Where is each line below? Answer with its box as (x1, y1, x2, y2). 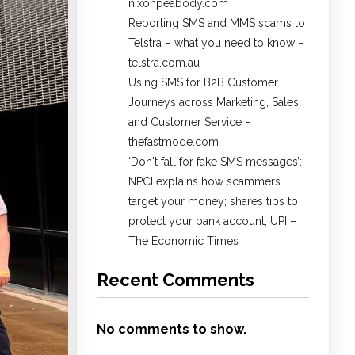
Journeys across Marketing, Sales (128, 96, 299, 109)
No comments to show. (97, 322, 246, 338)
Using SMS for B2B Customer (128, 76, 278, 90)
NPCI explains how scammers (128, 175, 281, 189)
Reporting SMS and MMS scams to (128, 17, 305, 30)
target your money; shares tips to (128, 195, 298, 208)
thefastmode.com (128, 136, 219, 149)
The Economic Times (128, 235, 239, 248)
